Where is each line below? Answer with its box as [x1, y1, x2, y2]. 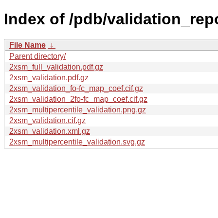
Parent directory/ [9, 52, 66, 60]
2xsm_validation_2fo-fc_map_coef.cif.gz [9, 94, 147, 103]
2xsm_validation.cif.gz [9, 116, 86, 125]
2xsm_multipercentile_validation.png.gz [9, 105, 146, 114]
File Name [9, 40, 46, 49]
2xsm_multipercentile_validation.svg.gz [9, 137, 145, 146]
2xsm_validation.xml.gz [9, 127, 90, 135]
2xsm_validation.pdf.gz [9, 73, 89, 82]
